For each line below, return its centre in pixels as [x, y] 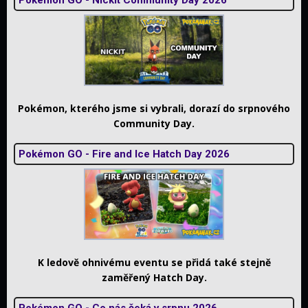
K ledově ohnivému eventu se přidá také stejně [154, 262]
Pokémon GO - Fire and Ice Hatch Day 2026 [124, 154]
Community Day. [154, 123]
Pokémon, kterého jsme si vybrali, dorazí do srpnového [154, 108]
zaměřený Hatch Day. [154, 277]
